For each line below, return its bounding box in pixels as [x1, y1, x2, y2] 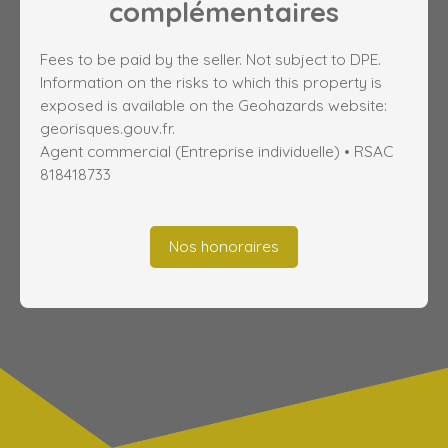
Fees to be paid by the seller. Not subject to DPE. [40, 48, 381, 69]
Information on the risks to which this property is [40, 71, 382, 92]
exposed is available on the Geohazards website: [40, 94, 387, 115]
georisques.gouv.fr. [40, 117, 175, 138]
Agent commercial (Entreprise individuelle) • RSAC [40, 140, 393, 161]
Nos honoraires [169, 236, 279, 257]
